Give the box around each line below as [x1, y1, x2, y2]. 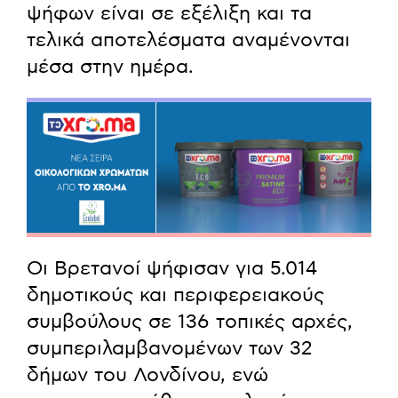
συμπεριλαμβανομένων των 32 [27, 338, 312, 359]
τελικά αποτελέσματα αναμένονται [27, 29, 350, 50]
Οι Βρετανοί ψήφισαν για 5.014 [27, 259, 317, 279]
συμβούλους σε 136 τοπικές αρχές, [27, 312, 353, 332]
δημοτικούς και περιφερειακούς [27, 285, 324, 306]
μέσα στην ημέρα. [27, 56, 194, 76]
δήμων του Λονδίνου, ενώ [27, 365, 268, 386]
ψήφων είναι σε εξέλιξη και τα [27, 3, 312, 23]
